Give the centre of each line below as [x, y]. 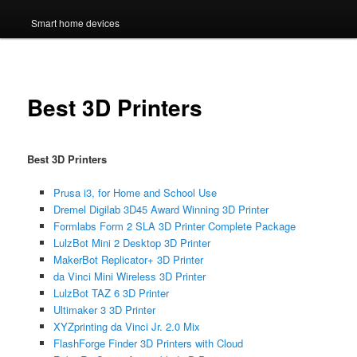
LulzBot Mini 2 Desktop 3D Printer [131, 242]
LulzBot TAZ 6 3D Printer [111, 292]
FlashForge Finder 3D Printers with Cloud [148, 343]
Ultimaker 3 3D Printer [104, 309]
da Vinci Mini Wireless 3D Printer [129, 276]
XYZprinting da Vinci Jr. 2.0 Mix [126, 326]
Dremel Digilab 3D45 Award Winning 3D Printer [161, 209]
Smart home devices [75, 22]
